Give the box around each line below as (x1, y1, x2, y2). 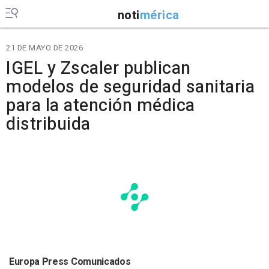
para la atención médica (6, 93, 195, 118)
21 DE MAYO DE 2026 (6, 42, 83, 53)
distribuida (6, 112, 91, 137)
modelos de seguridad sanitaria (6, 74, 255, 100)
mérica (139, 6, 180, 24)
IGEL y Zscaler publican (6, 56, 191, 81)
